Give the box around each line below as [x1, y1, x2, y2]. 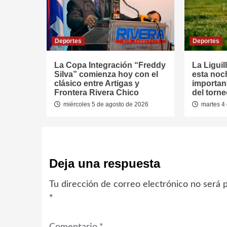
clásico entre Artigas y [54, 79, 139, 88]
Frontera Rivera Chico [54, 88, 139, 97]
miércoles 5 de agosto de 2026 [62, 101, 148, 108]
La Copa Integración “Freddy [54, 61, 166, 69]
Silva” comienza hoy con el [54, 70, 158, 79]
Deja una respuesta [49, 157, 160, 170]
